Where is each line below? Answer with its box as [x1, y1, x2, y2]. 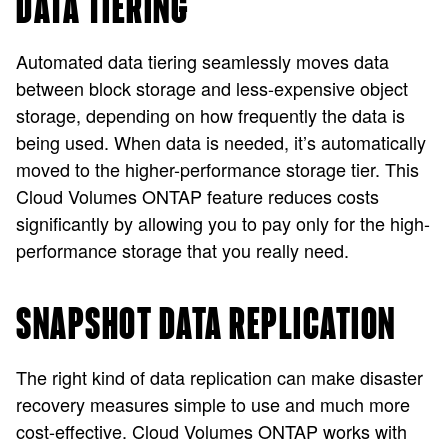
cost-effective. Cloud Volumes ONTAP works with [16, 418, 407, 444]
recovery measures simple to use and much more [16, 391, 410, 417]
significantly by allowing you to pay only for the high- [16, 210, 430, 236]
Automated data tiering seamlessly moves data [16, 48, 389, 74]
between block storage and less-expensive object [16, 75, 408, 101]
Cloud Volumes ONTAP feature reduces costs [16, 183, 379, 209]
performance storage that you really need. [16, 237, 349, 263]
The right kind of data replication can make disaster [16, 364, 423, 390]
